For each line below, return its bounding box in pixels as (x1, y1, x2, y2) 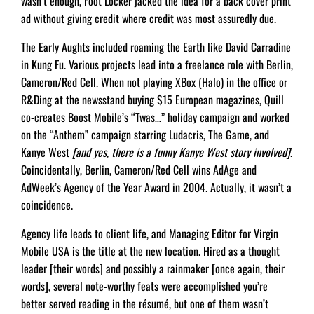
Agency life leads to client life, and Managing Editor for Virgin (21, 225, 278, 242)
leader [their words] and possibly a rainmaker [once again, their (21, 260, 285, 277)
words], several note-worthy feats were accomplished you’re (21, 278, 268, 294)
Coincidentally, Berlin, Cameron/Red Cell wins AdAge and (21, 161, 257, 178)
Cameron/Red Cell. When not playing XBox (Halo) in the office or (21, 74, 287, 90)
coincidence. (21, 196, 73, 213)
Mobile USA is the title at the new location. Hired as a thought (21, 243, 280, 259)
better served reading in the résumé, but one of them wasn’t (21, 295, 268, 312)
